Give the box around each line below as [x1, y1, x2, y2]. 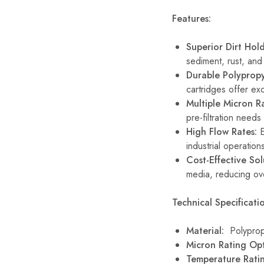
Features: [172, 11, 211, 25]
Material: [186, 223, 224, 237]
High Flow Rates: [186, 124, 257, 138]
